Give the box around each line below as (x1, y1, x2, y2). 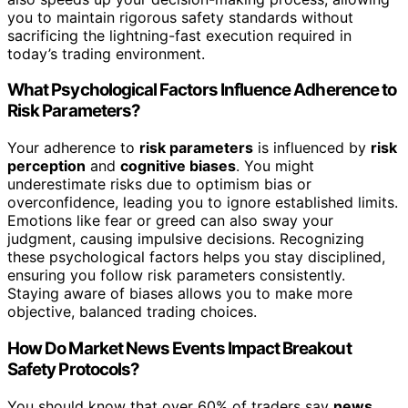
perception (7, 157, 86, 176)
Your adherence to (7, 138, 139, 158)
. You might (236, 157, 314, 176)
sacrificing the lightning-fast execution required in (7, 25, 352, 45)
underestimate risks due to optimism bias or (7, 175, 311, 194)
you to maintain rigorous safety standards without (7, 7, 353, 26)
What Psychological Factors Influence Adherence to (7, 79, 397, 101)
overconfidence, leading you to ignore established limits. (7, 193, 398, 212)
